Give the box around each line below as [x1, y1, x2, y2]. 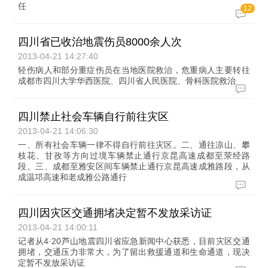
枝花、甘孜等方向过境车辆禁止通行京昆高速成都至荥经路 [18, 151, 250, 160]
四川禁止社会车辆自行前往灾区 [18, 111, 169, 123]
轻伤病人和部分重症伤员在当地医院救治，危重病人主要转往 [18, 65, 250, 75]
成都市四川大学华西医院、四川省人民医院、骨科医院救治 [18, 76, 236, 86]
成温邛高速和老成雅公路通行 [18, 172, 127, 182]
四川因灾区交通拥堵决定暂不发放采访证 [18, 207, 212, 219]
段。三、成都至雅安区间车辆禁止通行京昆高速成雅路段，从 [18, 162, 250, 171]
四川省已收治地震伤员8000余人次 [18, 36, 182, 48]
